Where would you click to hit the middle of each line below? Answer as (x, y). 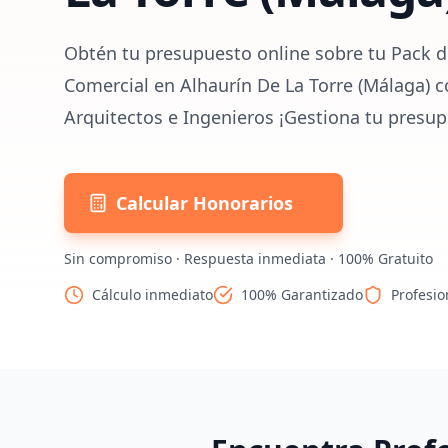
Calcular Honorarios (204, 203)
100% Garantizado (302, 294)
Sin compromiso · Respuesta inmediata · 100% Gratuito (248, 258)
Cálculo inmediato (152, 294)
